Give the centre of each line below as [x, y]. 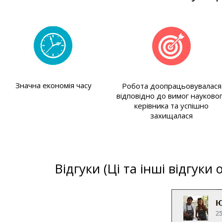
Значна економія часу [53, 85]
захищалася [172, 116]
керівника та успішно [172, 106]
